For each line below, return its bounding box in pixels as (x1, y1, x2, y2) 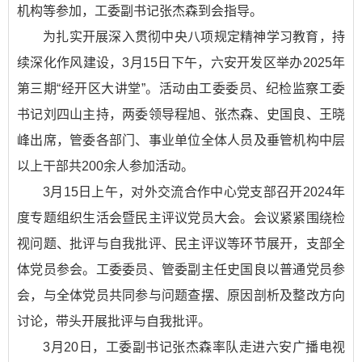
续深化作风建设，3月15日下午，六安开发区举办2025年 (17, 56, 345, 70)
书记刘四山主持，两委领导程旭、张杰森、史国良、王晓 (17, 107, 345, 122)
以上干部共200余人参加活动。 (17, 159, 194, 174)
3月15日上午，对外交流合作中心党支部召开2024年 (43, 185, 345, 200)
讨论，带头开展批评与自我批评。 (17, 314, 211, 329)
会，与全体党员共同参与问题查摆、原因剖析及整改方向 (17, 288, 345, 303)
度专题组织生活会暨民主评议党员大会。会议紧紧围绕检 (17, 211, 345, 225)
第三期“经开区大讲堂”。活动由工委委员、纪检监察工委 (17, 82, 345, 96)
